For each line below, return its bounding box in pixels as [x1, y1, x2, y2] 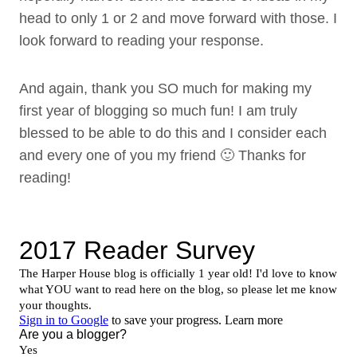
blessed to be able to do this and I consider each [19, 125, 327, 142]
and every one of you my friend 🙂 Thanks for [19, 147, 306, 164]
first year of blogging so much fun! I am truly [19, 103, 297, 120]
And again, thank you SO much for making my [19, 80, 312, 97]
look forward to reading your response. [19, 33, 264, 49]
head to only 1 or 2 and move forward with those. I [19, 10, 337, 27]
